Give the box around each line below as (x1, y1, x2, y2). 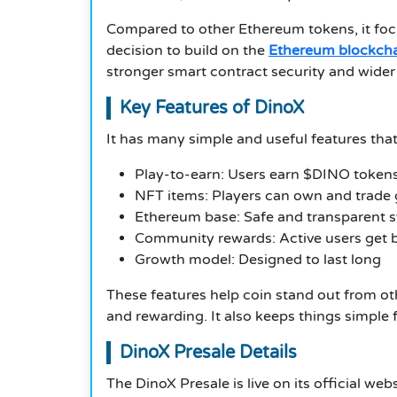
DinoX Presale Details (120, 342, 297, 364)
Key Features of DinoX (120, 97, 304, 120)
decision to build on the (106, 42, 269, 60)
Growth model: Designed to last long (135, 251, 381, 269)
